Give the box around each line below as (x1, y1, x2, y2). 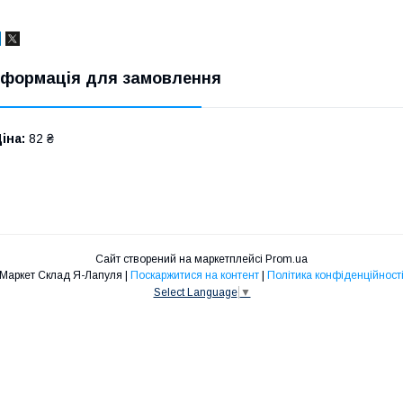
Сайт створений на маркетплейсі (95, 252, 265, 265)
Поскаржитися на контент (130, 268, 259, 282)
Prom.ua (265, 252, 308, 265)
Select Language (153, 285, 237, 299)
